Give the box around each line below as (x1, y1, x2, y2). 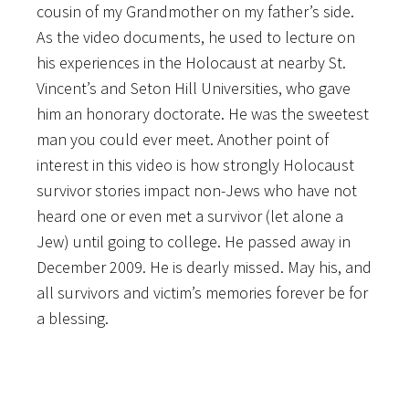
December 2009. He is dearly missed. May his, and (37, 256, 372, 278)
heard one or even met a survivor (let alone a (37, 204, 343, 226)
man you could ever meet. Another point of (37, 128, 329, 150)
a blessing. (37, 307, 109, 329)
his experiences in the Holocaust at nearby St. (37, 51, 346, 73)
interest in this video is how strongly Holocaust (37, 153, 354, 175)
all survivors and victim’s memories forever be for (37, 281, 368, 303)
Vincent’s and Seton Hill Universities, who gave (37, 77, 351, 99)
